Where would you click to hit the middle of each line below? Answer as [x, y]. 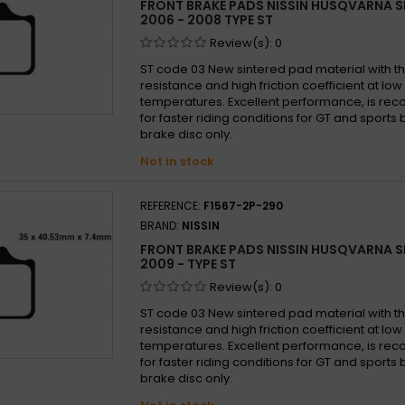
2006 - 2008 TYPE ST [207, 19]
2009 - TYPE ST [188, 264]
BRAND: [161, 225]
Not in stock [177, 161]
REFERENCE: [172, 205]
